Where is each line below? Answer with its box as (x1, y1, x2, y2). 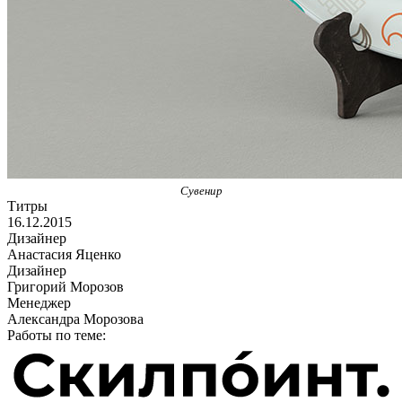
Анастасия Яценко (7, 246, 121, 262)
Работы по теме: (7, 327, 106, 343)
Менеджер (7, 294, 71, 310)
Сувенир (179, 183, 223, 197)
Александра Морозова (7, 310, 144, 327)
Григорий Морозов (7, 278, 124, 294)
